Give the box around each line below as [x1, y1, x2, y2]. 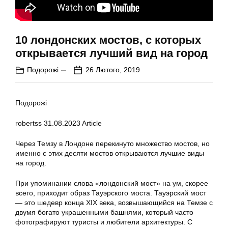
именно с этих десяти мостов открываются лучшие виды [15, 149, 204, 158]
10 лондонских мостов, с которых [15, 34, 201, 47]
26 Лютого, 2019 [85, 66, 140, 74]
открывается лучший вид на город [15, 47, 208, 60]
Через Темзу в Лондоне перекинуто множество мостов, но [15, 139, 210, 148]
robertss [15, 119, 42, 128]
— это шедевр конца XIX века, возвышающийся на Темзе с [15, 198, 213, 207]
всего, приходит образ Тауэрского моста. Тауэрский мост [15, 189, 206, 197]
